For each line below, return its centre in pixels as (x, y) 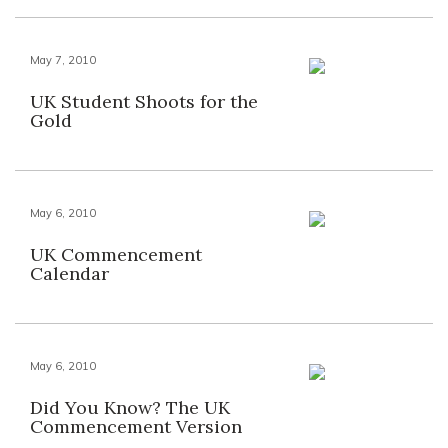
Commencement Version (136, 426)
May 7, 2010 (63, 60)
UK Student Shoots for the (144, 101)
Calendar (69, 273)
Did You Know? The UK (130, 407)
